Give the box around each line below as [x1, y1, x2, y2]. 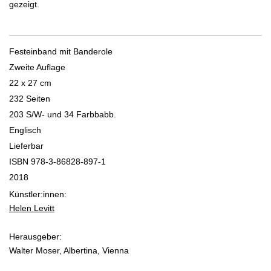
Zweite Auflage [9, 62, 65, 73]
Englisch [9, 125, 41, 135]
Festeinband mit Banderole [9, 47, 113, 57]
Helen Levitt [9, 203, 54, 214]
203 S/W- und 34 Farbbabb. [9, 109, 116, 120]
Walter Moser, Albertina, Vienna [9, 246, 129, 256]
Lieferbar [9, 141, 44, 151]
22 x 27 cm [9, 78, 51, 88]
